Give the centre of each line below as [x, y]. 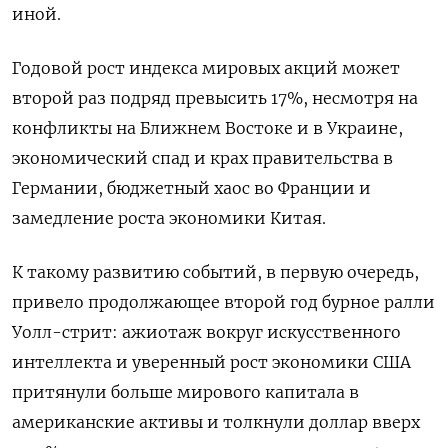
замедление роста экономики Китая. [169, 218]
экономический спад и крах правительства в [202, 158]
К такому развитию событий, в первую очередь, [215, 272]
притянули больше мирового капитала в [185, 392]
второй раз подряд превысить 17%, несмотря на [215, 98]
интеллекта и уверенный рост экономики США [211, 362]
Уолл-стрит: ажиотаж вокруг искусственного [206, 332]
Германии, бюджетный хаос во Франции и [191, 188]
